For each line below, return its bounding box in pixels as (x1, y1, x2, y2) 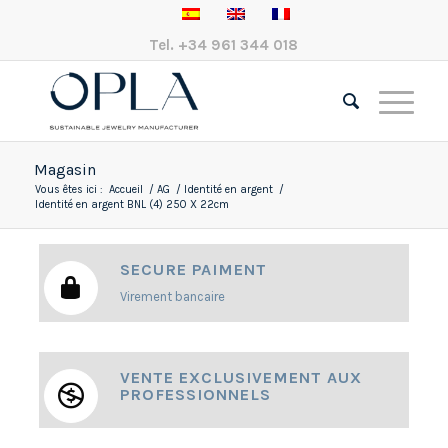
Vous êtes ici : (34, 183, 103, 196)
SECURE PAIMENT (119, 260, 267, 279)
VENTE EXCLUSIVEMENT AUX (119, 368, 362, 388)
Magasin (33, 160, 96, 179)
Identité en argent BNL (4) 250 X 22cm (34, 198, 229, 211)
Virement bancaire (119, 289, 225, 305)
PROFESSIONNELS (119, 385, 271, 405)
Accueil (108, 183, 143, 196)
